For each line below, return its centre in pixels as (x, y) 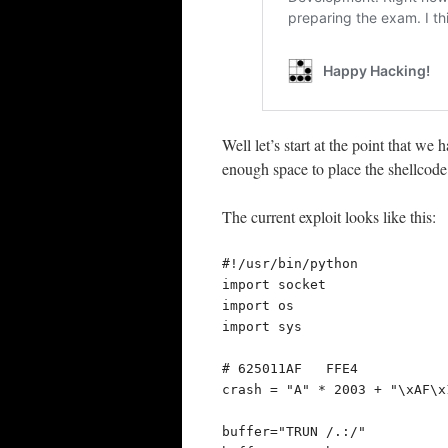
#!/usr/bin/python (290, 263)
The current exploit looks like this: (329, 216)
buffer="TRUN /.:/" (294, 431)
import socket (274, 284)
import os (258, 305)
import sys (262, 326)
